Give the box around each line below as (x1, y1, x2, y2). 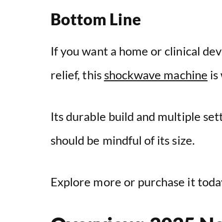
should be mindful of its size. (51, 133, 195, 148)
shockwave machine (104, 67, 208, 82)
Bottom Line (51, 9, 141, 29)
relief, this (51, 67, 104, 82)
